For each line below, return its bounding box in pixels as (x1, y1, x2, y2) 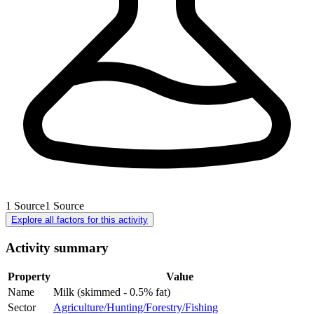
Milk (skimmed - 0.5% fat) (53, 286, 170, 299)
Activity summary (6, 240, 109, 255)
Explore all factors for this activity (11, 214, 148, 225)
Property (8, 271, 50, 283)
